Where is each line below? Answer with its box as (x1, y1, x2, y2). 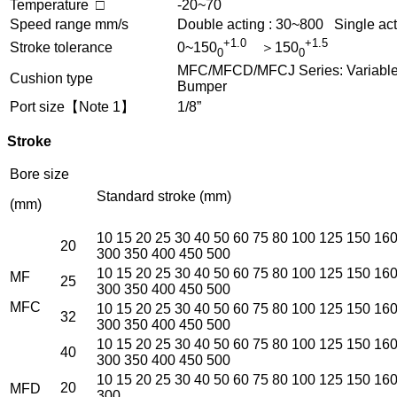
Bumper (177, 78, 227, 94)
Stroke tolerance (10, 39, 113, 55)
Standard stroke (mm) (97, 188, 231, 204)
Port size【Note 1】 (10, 98, 135, 114)
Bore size (10, 166, 69, 182)
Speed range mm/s (10, 16, 128, 32)
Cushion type (10, 70, 93, 86)
